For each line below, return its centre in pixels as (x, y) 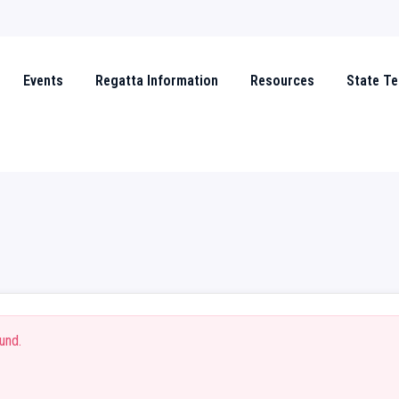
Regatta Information (157, 81)
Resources (282, 81)
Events (43, 81)
